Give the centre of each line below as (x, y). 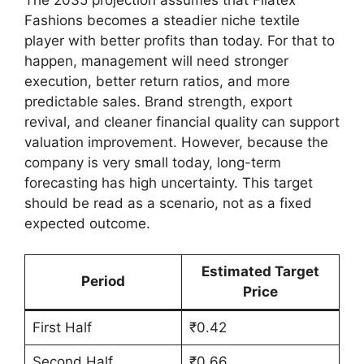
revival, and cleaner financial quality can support (182, 121)
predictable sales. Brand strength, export (158, 101)
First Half (62, 328)
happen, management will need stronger (156, 61)
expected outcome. (87, 223)
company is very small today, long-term (153, 162)
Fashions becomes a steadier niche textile (162, 20)
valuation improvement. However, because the (176, 142)
